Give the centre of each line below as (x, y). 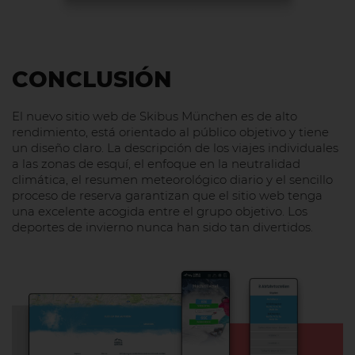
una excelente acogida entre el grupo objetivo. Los (160, 212)
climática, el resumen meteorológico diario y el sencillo (172, 180)
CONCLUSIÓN (92, 80)
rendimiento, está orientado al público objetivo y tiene (170, 132)
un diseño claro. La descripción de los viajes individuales (175, 148)
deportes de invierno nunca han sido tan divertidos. (162, 227)
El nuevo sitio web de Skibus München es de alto (155, 116)
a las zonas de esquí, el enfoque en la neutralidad (156, 164)
